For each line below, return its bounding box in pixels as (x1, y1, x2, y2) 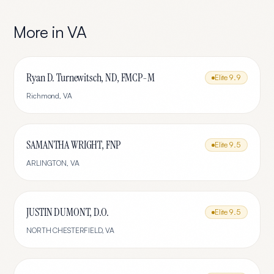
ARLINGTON (26, 158, 67, 168)
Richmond (26, 91, 60, 100)
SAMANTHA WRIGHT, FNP (26, 138, 121, 152)
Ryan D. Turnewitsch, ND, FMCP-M (26, 70, 155, 85)
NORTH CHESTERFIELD (26, 226, 102, 235)
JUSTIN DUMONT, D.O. (26, 205, 109, 220)
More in (13, 22, 68, 42)
